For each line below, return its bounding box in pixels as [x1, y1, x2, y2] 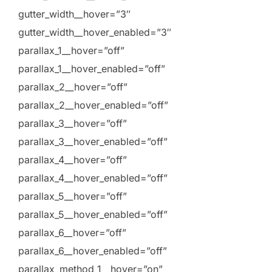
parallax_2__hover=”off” [18, 81, 127, 93]
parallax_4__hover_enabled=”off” [18, 172, 168, 185]
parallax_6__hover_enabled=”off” [18, 245, 167, 257]
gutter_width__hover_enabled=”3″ [18, 26, 171, 39]
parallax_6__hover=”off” [18, 226, 126, 239]
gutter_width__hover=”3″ [18, 8, 131, 21]
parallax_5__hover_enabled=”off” [18, 208, 168, 221]
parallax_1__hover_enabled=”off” [18, 63, 165, 75]
